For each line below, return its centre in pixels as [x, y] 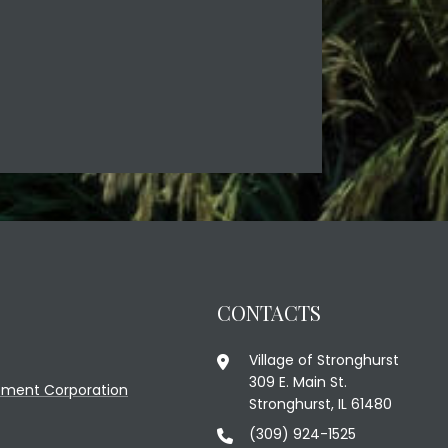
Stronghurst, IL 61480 [320, 403]
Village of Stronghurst [324, 359]
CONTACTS [269, 312]
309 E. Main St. [298, 381]
